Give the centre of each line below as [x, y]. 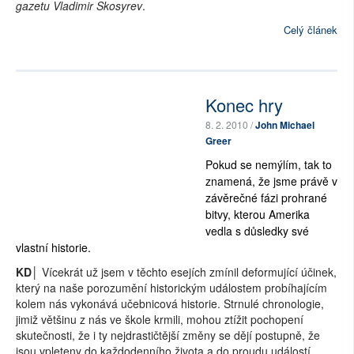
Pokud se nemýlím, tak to [269, 165]
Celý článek [311, 30]
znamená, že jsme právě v [271, 181]
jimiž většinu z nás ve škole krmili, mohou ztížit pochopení [160, 320]
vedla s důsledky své [257, 231]
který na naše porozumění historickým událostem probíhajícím [171, 288]
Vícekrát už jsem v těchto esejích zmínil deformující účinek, [188, 272]
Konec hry [244, 105]
